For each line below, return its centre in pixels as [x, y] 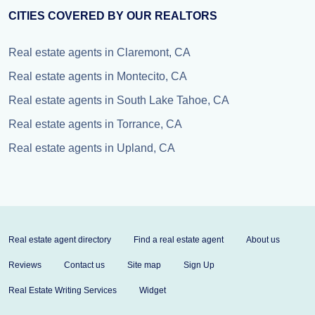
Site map [144, 265]
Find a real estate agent [179, 240]
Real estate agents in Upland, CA [92, 148]
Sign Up [199, 265]
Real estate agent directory [60, 240]
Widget [153, 290]
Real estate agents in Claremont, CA [99, 52]
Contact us [84, 265]
